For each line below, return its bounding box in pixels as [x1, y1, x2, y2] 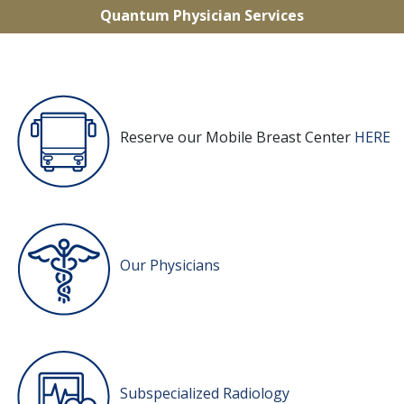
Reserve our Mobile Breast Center [120, 126, 354, 147]
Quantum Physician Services [100, 5, 304, 25]
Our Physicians [120, 254, 220, 275]
